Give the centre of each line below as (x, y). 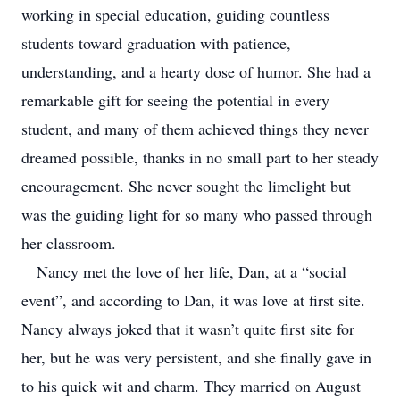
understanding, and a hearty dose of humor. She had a (196, 71)
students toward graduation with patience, (156, 43)
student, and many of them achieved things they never (195, 129)
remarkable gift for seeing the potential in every (175, 100)
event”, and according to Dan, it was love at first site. (193, 300)
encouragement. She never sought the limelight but (186, 186)
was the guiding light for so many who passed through (197, 214)
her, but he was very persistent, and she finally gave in (196, 357)
